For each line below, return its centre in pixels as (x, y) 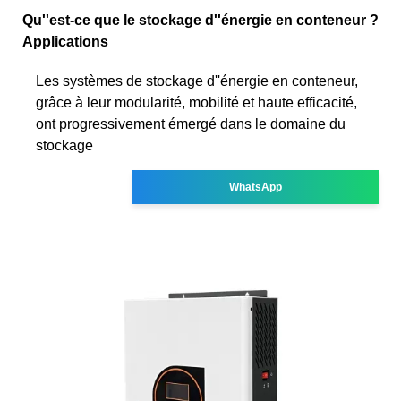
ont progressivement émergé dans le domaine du (191, 124)
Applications (65, 41)
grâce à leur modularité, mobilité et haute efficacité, (196, 102)
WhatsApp (256, 187)
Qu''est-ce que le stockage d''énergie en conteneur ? (200, 20)
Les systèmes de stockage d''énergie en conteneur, (197, 81)
